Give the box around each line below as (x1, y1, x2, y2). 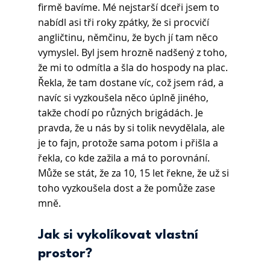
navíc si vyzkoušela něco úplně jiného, (37, 91, 211, 105)
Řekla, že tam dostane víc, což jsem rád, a (37, 76, 226, 90)
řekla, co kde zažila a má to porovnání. (37, 151, 212, 165)
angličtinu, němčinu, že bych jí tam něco (37, 31, 221, 45)
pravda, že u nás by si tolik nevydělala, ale (37, 121, 227, 135)
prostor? (37, 247, 92, 261)
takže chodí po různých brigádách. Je (37, 106, 206, 120)
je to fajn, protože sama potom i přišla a (37, 136, 221, 150)
